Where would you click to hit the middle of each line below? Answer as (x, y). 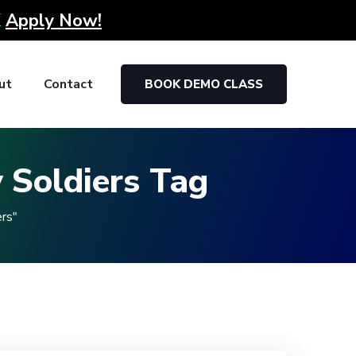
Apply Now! (54, 20)
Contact (68, 84)
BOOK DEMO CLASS (204, 84)
